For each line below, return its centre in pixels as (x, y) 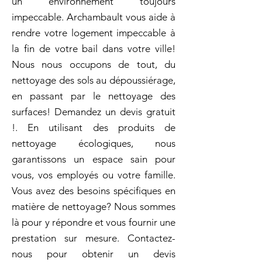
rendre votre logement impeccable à (94, 33)
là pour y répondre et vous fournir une (94, 222)
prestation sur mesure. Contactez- (94, 238)
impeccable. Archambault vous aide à (94, 17)
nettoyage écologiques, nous (94, 143)
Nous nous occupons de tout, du (94, 64)
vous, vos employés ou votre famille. (94, 175)
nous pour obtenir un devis (94, 254)
